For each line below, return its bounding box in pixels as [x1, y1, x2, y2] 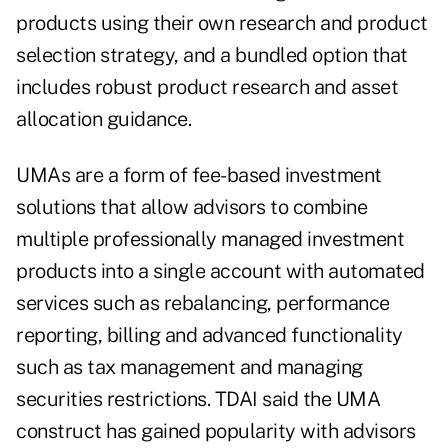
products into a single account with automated [16, 259, 425, 284]
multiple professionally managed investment [16, 227, 404, 252]
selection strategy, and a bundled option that [16, 43, 408, 68]
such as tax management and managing [16, 355, 363, 380]
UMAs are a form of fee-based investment [16, 163, 382, 188]
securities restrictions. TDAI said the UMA [16, 387, 380, 412]
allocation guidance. [16, 107, 191, 132]
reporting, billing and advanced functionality [16, 323, 403, 348]
